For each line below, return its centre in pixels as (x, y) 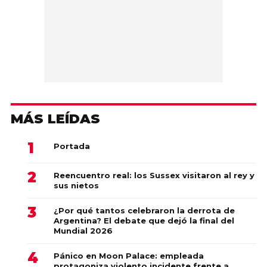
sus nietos (76, 185)
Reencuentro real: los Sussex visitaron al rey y (154, 175)
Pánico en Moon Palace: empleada (129, 255)
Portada (72, 146)
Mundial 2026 (83, 230)
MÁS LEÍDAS (55, 119)
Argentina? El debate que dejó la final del (144, 220)
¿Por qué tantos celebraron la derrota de (144, 210)
